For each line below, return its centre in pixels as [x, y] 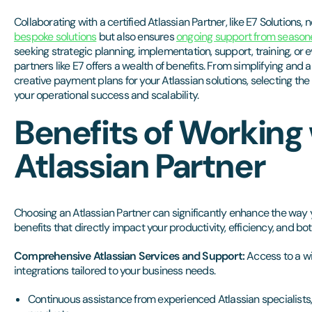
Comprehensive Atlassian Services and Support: [129, 256]
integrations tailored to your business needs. [115, 271]
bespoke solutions [55, 37]
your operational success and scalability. [107, 95]
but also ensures [136, 37]
